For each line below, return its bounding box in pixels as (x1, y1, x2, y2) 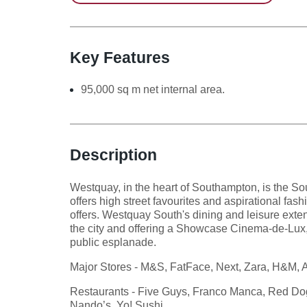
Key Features (70, 49, 170, 66)
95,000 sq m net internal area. (81, 83, 225, 95)
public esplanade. (70, 236, 156, 248)
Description (70, 146, 157, 164)
